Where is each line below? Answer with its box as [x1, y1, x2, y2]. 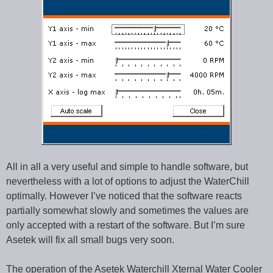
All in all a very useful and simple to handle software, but [6, 161, 248, 172]
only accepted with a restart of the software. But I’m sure [6, 220, 245, 231]
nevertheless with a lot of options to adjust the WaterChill [6, 176, 249, 187]
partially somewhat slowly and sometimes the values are [6, 205, 249, 216]
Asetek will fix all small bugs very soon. [6, 235, 174, 246]
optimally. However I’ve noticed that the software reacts [6, 191, 242, 202]
